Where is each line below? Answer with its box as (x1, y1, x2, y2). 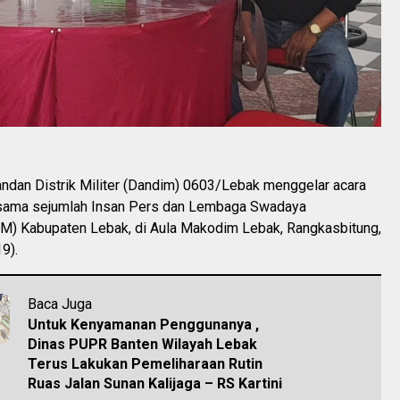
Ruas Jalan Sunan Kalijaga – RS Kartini (28, 374, 282, 392)
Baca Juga (28, 295, 92, 312)
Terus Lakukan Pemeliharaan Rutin (28, 354, 262, 372)
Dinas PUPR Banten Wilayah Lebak (28, 335, 257, 353)
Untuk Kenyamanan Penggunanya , (28, 315, 259, 333)
